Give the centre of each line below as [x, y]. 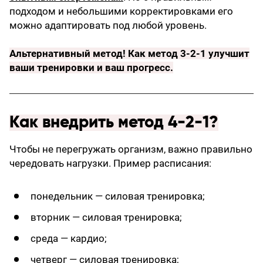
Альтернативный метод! [69, 53]
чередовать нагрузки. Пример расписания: [110, 163]
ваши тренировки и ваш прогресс [90, 67]
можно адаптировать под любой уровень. [108, 25]
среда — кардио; [69, 238]
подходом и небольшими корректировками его [121, 11]
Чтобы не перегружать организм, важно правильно [131, 149]
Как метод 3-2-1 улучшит [189, 53]
